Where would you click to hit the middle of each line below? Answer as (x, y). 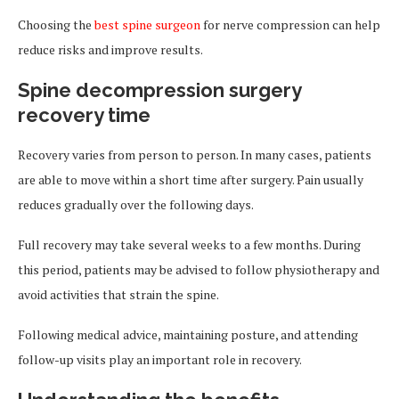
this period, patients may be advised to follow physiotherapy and (199, 269)
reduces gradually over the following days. (136, 204)
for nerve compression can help (290, 24)
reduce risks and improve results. (110, 49)
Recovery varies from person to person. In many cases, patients (195, 155)
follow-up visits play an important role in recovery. (160, 359)
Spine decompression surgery (159, 90)
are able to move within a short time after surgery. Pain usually (191, 179)
